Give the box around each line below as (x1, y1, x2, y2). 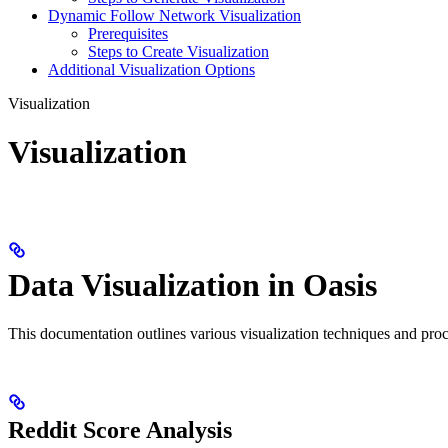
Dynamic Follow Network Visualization (48, 6, 301, 24)
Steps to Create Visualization (88, 42, 269, 60)
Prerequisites (88, 24, 168, 42)
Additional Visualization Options (48, 60, 255, 78)
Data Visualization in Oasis (8, 266, 377, 303)
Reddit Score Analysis (8, 417, 232, 444)
